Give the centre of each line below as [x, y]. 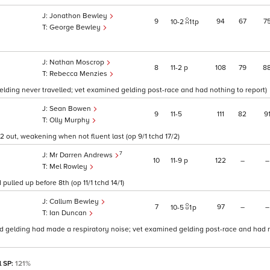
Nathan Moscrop [78, 63]
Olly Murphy [71, 121]
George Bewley [76, 28]
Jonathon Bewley [79, 16]
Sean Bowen [71, 109]
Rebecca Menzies [79, 74]
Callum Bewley [75, 202]
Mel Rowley [69, 167]
